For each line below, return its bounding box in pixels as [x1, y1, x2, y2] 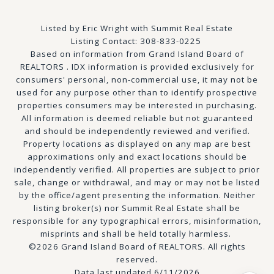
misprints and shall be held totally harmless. [40, 228, 234, 240]
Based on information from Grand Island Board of [30, 48, 244, 60]
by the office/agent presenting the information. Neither [18, 190, 256, 201]
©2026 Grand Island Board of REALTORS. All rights [28, 241, 246, 253]
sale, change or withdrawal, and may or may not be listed [14, 177, 260, 188]
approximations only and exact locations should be [27, 151, 247, 163]
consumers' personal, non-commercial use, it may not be [16, 74, 258, 86]
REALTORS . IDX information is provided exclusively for [20, 61, 254, 73]
